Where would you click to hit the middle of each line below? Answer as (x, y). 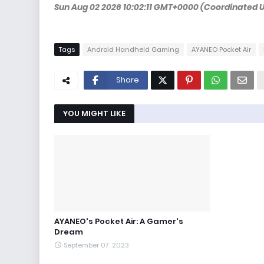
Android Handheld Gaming (133, 49)
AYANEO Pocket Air (221, 49)
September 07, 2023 (96, 245)
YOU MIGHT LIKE (94, 113)
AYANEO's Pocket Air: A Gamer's (119, 221)
